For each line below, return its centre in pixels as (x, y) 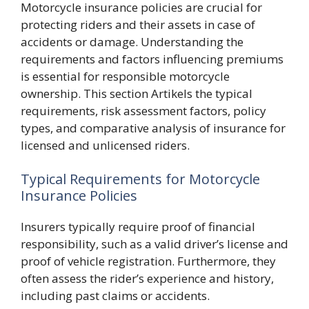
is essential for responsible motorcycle (125, 76)
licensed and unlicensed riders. (105, 145)
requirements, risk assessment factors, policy (143, 110)
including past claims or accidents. (115, 296)
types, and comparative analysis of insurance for (153, 128)
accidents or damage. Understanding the (132, 41)
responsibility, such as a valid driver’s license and (154, 244)
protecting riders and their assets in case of (138, 24)
